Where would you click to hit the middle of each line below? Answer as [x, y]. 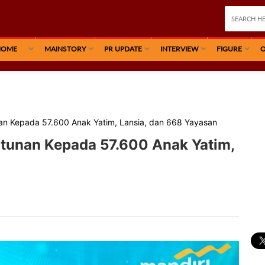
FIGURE [229, 49]
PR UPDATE [123, 49]
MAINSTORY [65, 49]
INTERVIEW [179, 49]
